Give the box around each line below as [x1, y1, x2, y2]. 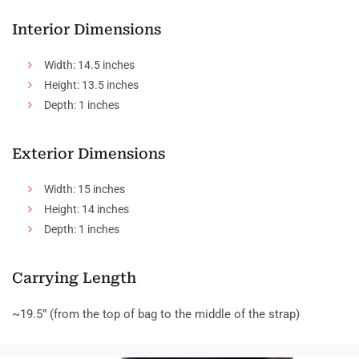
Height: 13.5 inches [44, 79, 139, 92]
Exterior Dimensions [12, 145, 165, 163]
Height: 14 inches [44, 203, 129, 216]
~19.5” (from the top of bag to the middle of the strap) [12, 307, 300, 322]
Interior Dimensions [12, 21, 161, 38]
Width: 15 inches [44, 183, 125, 196]
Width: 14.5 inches [44, 58, 135, 72]
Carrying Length [12, 269, 136, 287]
